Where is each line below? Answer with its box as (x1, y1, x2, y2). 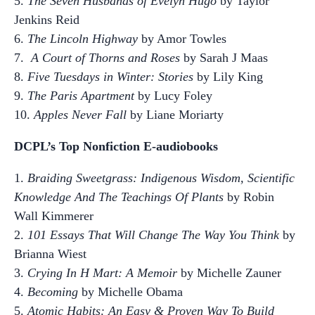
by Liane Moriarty (127, 108, 224, 122)
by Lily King (193, 70, 263, 84)
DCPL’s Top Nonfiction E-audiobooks (14, 139, 218, 153)
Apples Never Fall (34, 108, 127, 122)
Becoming (27, 285, 78, 299)
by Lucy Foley (134, 89, 212, 103)
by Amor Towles (138, 32, 226, 46)
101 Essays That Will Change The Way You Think (24, 228, 279, 242)
